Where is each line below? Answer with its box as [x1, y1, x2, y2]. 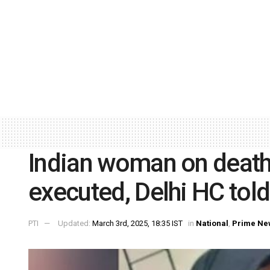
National [196, 219, 228, 228]
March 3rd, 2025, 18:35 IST [92, 219, 183, 228]
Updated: [58, 219, 92, 228]
